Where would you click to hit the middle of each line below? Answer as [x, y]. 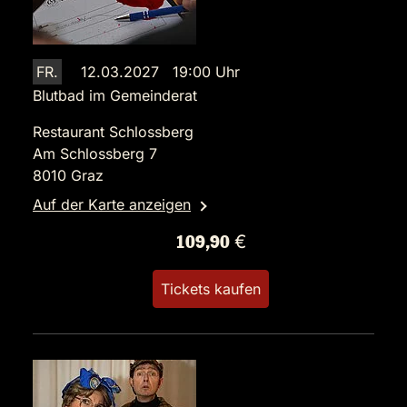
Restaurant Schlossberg [113, 132]
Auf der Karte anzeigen [112, 205]
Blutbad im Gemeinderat [115, 96]
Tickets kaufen [211, 289]
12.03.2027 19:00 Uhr [160, 72]
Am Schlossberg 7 [95, 154]
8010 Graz [68, 176]
